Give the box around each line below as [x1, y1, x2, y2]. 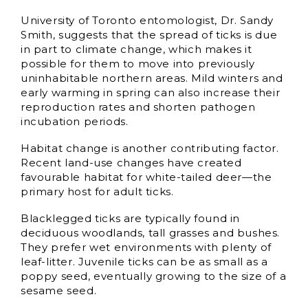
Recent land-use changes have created [21, 155, 242, 169]
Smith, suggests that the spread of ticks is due [21, 27, 278, 41]
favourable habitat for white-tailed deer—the [21, 170, 272, 184]
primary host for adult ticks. [21, 184, 174, 198]
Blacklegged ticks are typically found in [21, 211, 241, 225]
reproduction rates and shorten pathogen [21, 100, 256, 113]
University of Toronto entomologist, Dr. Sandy [21, 13, 274, 27]
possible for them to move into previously [21, 56, 255, 70]
